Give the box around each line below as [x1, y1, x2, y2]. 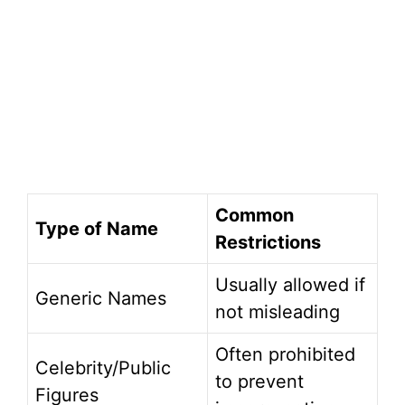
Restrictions [215, 231, 321, 254]
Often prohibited [215, 344, 355, 366]
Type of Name [35, 218, 158, 240]
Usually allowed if [215, 274, 365, 297]
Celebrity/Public [35, 357, 171, 380]
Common [215, 204, 294, 227]
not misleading [215, 301, 340, 324]
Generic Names [35, 287, 166, 310]
